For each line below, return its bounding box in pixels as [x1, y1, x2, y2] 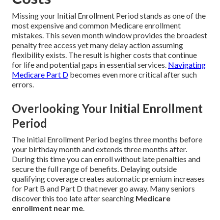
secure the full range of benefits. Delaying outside [12, 164, 177, 174]
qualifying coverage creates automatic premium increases [12, 174, 205, 184]
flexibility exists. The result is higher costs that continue [12, 50, 197, 60]
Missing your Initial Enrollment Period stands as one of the [12, 11, 206, 21]
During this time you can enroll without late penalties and [12, 154, 200, 164]
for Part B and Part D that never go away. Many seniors [12, 184, 195, 193]
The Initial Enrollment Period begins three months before [12, 135, 202, 144]
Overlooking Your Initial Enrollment [12, 101, 203, 116]
